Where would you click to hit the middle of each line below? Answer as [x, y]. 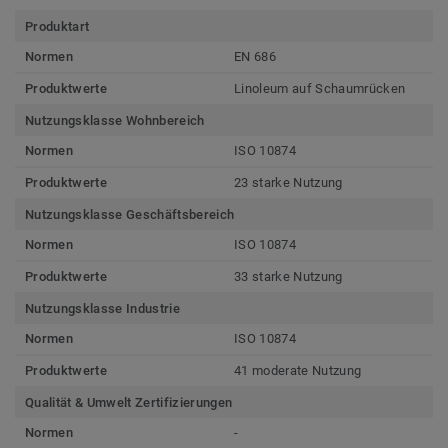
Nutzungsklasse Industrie [102, 308]
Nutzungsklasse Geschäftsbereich [130, 214]
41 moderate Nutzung [298, 370]
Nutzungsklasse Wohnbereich [115, 120]
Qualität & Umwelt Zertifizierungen [129, 402]
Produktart [57, 26]
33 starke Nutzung [288, 276]
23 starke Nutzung [288, 182]
